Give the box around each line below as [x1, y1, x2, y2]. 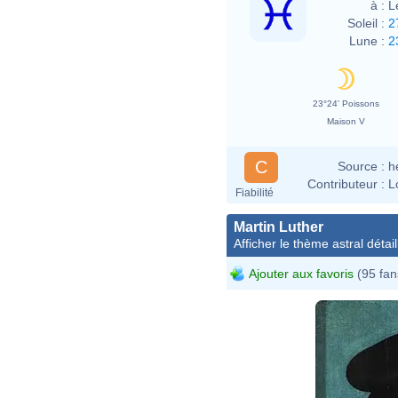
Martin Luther [234, 219, 323, 235]
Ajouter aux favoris [249, 266, 354, 281]
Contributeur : [307, 176, 385, 191]
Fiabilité [235, 186, 274, 199]
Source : [338, 158, 385, 173]
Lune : [349, 33, 385, 48]
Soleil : [347, 15, 385, 30]
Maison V [326, 115, 365, 126]
